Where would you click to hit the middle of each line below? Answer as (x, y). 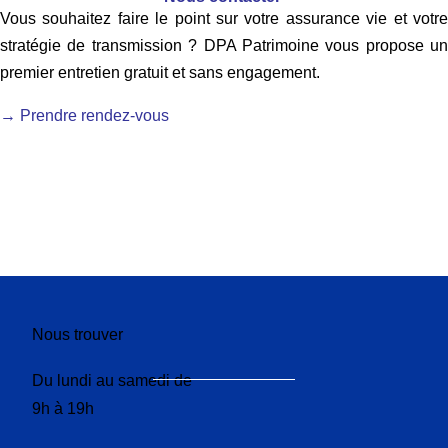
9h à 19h (63, 408)
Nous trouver (78, 334)
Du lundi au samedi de (112, 380)
